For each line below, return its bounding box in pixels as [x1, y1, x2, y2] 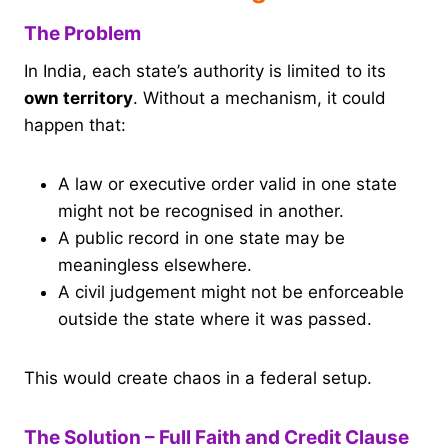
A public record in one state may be [58, 227, 345, 248]
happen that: [24, 114, 126, 135]
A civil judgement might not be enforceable [58, 281, 404, 302]
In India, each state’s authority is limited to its [24, 60, 386, 81]
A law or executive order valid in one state [58, 173, 397, 194]
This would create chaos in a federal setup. [24, 367, 372, 388]
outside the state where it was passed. [58, 308, 372, 329]
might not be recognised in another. [58, 200, 344, 221]
